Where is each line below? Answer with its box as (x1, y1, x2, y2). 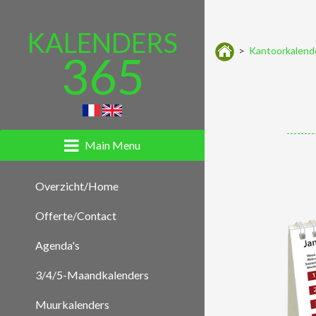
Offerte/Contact (35, 209, 116, 222)
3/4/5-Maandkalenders (35, 268, 149, 281)
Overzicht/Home (35, 179, 119, 193)
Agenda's (35, 238, 80, 252)
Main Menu (85, 138, 140, 152)
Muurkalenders (35, 298, 109, 311)
